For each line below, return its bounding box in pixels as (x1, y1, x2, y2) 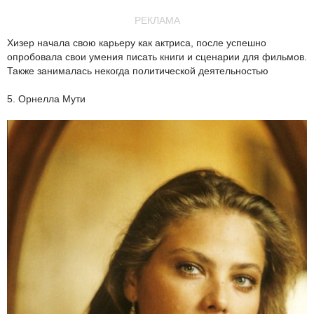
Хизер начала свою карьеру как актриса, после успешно (7, 37, 266, 49)
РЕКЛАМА (134, 15, 180, 27)
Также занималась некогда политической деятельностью (7, 65, 268, 77)
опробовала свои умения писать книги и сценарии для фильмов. (7, 51, 307, 63)
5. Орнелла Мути (7, 93, 86, 105)
